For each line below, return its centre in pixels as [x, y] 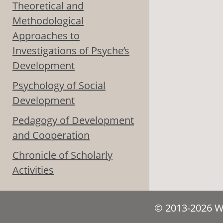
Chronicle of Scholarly [62, 155]
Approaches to [46, 36]
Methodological [48, 21]
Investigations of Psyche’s [71, 51]
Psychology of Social [59, 86]
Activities [33, 170]
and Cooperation [51, 135]
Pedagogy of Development [73, 120]
